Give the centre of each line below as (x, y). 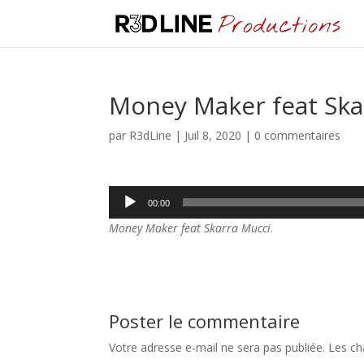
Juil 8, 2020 (213, 135)
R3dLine (151, 135)
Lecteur (128, 195)
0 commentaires (298, 135)
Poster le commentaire (205, 321)
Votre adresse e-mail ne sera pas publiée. (217, 347)
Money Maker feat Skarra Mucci (190, 228)
